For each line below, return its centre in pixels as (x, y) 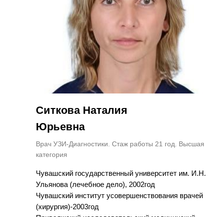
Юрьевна (60, 126)
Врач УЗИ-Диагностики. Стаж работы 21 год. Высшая (120, 144)
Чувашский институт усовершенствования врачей (119, 195)
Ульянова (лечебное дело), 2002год (95, 184)
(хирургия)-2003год (67, 206)
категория (52, 154)
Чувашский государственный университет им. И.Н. (121, 173)
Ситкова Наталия (82, 110)
